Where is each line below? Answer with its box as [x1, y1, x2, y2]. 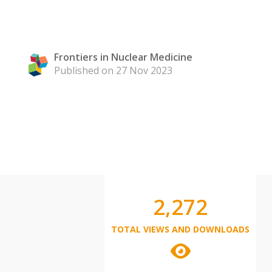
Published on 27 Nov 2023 [54, 64, 172, 77]
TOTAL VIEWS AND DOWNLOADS [111, 223, 250, 235]
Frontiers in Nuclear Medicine [54, 50, 192, 64]
